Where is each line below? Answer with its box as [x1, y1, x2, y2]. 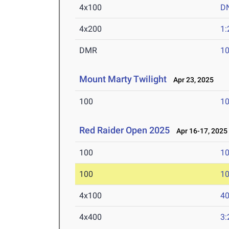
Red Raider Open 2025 [79, 125, 170, 136]
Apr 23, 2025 [169, 76, 214, 84]
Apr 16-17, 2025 [172, 127, 228, 135]
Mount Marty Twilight [79, 74, 169, 85]
